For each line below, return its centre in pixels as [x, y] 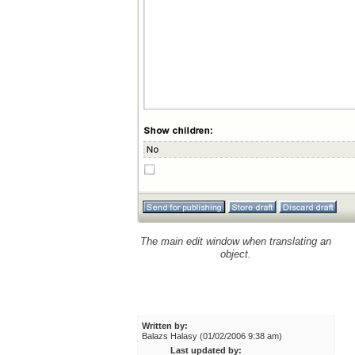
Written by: [165, 325]
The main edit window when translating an [236, 241]
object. [236, 254]
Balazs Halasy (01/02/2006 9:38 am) [212, 336]
